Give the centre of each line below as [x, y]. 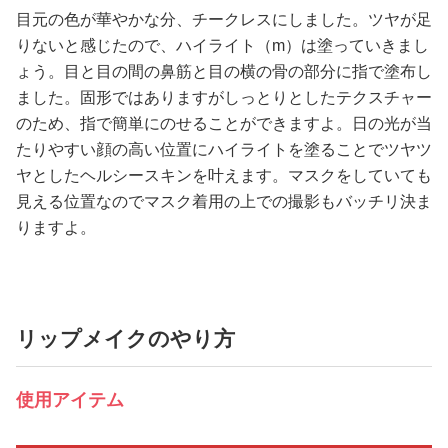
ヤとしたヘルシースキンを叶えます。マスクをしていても [224, 176]
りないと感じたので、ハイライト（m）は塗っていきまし [222, 46]
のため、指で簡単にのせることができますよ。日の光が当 [224, 124]
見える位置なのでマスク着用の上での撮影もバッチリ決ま [224, 202]
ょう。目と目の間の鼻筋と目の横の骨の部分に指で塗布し [224, 72]
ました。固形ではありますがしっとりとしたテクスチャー [224, 98]
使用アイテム [70, 400]
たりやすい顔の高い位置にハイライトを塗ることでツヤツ [224, 150]
